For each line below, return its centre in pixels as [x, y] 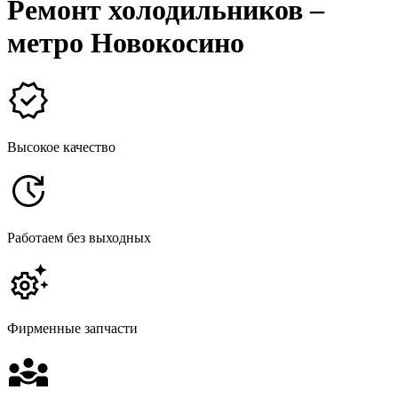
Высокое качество [61, 147]
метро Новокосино [126, 43]
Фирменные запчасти [72, 328]
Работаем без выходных [79, 237]
